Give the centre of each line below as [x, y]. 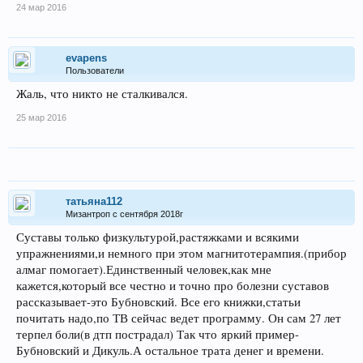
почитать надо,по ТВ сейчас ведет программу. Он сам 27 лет [179, 318]
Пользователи [95, 70]
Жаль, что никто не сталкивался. [102, 94]
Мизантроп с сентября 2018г [124, 214]
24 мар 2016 [41, 7]
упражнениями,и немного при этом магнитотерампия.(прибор [181, 253]
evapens [86, 58]
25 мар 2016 [41, 117]
